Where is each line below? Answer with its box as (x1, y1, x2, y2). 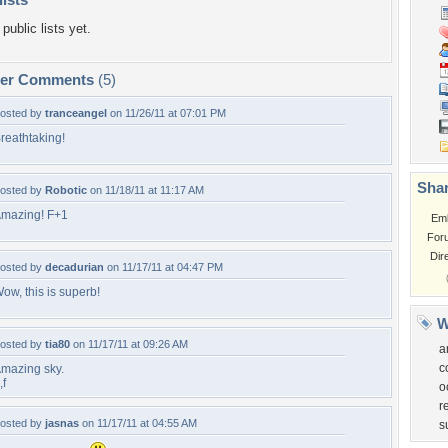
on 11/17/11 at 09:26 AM (70, 338, 188, 350)
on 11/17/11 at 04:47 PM (104, 261, 223, 273)
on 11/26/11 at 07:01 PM (107, 107, 226, 119)
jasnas (45, 417, 79, 429)
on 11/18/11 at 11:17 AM (87, 184, 204, 196)
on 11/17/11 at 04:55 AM (79, 417, 197, 429)
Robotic (45, 184, 87, 196)
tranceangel (45, 107, 107, 119)
